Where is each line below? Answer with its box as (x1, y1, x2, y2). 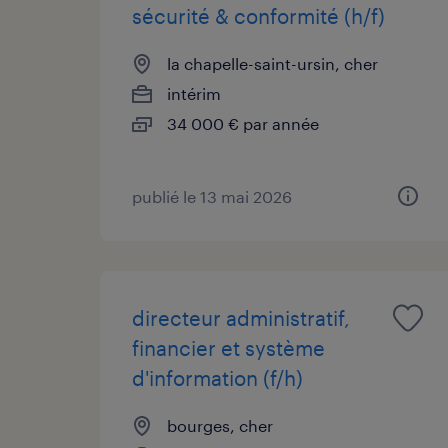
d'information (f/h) (132, 365, 303, 390)
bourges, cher (167, 415, 273, 435)
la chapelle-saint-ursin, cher (167, 53, 378, 73)
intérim (167, 83, 221, 103)
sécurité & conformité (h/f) (132, 3, 385, 28)
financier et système (132, 335, 325, 360)
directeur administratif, (132, 305, 350, 330)
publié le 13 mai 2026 (132, 186, 292, 206)
